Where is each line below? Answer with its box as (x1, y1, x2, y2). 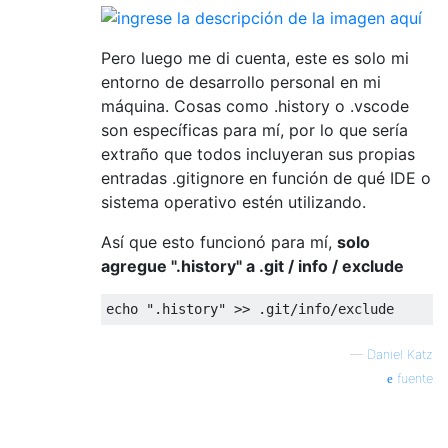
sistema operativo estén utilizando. (101, 192, 366, 213)
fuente (393, 371, 433, 387)
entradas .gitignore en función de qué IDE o (101, 168, 431, 189)
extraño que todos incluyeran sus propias (101, 144, 415, 165)
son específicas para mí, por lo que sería (101, 120, 408, 141)
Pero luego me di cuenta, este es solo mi (101, 48, 409, 69)
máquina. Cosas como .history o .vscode (101, 96, 409, 117)
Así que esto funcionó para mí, (101, 232, 337, 253)
